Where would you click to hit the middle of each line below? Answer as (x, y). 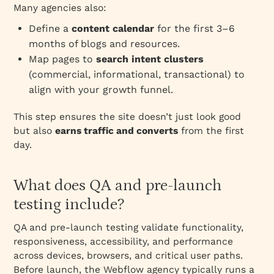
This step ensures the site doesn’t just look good (128, 116)
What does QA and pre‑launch (118, 185)
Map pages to (63, 59)
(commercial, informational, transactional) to (137, 74)
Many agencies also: (60, 7)
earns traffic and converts (117, 130)
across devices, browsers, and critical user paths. (128, 255)
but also (35, 130)
